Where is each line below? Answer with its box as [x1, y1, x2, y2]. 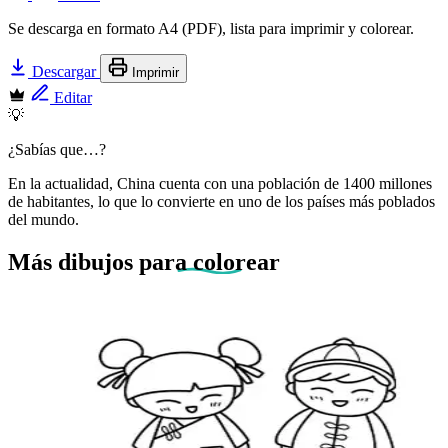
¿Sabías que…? [8, 140, 106, 158]
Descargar [28, 62, 100, 80]
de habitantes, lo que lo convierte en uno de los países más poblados [8, 192, 435, 210]
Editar [50, 88, 92, 106]
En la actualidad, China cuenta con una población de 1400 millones [8, 174, 432, 192]
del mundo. [8, 210, 79, 228]
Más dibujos [8, 248, 139, 275]
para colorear [139, 248, 280, 275]
